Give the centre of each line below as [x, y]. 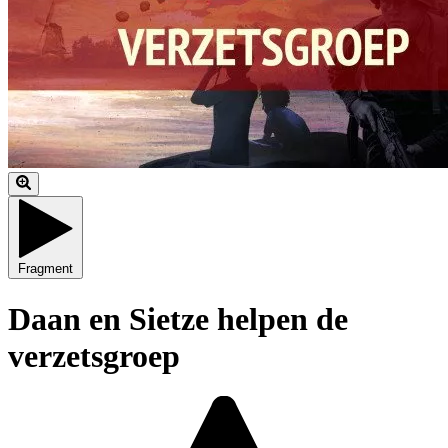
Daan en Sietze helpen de [178, 318]
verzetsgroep [94, 355]
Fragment [45, 269]
